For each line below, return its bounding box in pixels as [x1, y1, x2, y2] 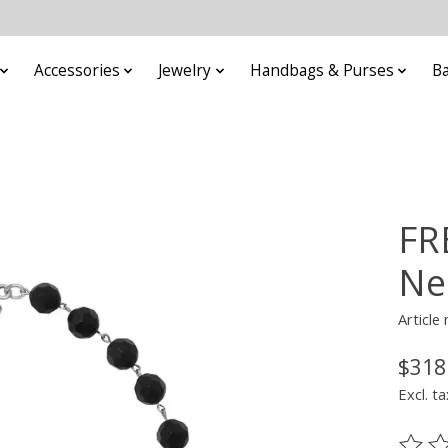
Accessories [33, 60, 120, 82]
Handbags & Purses [249, 60, 394, 82]
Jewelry [158, 60, 212, 82]
